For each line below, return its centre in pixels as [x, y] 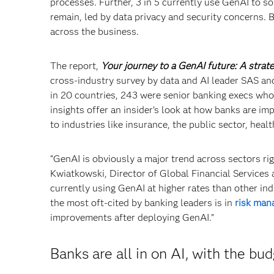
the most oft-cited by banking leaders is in [143, 203]
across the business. [94, 32]
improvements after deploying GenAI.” [132, 218]
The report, [76, 66]
